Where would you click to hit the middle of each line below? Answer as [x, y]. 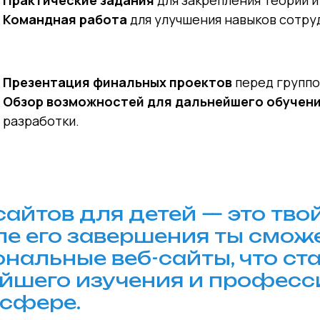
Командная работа [65, 19]
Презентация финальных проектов [118, 82]
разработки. [41, 121]
